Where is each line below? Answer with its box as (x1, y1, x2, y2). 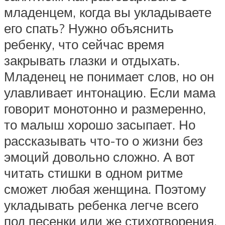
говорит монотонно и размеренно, (4, 100, 206, 117)
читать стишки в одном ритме (4, 165, 183, 181)
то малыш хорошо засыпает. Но (4, 117, 195, 133)
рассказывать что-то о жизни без (4, 133, 203, 149)
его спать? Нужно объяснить (4, 20, 174, 37)
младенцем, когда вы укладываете (4, 4, 211, 21)
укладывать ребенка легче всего (4, 197, 198, 213)
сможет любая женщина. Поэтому (4, 181, 206, 197)
